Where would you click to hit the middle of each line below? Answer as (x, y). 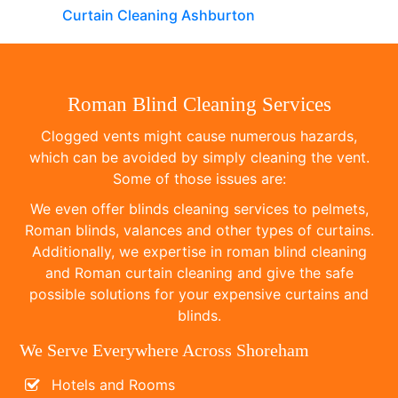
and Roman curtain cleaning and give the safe (199, 272)
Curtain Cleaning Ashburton (159, 15)
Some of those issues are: (199, 178)
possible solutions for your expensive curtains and (199, 294)
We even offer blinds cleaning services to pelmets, (199, 208)
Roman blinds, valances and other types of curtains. (199, 230)
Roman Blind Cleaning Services (199, 104)
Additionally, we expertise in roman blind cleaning (199, 251)
